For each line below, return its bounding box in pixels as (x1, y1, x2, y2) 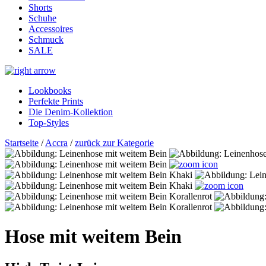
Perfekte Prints (28, 96, 83, 107)
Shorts (28, 2, 52, 13)
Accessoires (28, 24, 73, 34)
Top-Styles (28, 118, 69, 128)
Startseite (5, 138, 39, 148)
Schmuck (28, 34, 64, 45)
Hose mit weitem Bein (5, 225, 182, 247)
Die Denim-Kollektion (28, 107, 113, 118)
